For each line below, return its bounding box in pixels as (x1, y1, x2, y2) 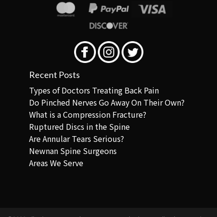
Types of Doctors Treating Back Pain (29, 84, 159, 96)
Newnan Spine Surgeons (29, 145, 117, 157)
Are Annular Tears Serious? (29, 133, 124, 145)
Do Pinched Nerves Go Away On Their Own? (29, 96, 185, 108)
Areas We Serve (29, 157, 83, 169)
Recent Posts (29, 69, 80, 80)
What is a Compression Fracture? (29, 108, 146, 121)
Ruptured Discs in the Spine (29, 121, 130, 133)
